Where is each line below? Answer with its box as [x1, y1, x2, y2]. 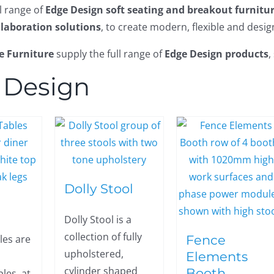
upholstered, [64, 247, 124, 261]
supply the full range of [54, 47, 165, 61]
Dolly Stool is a [64, 213, 132, 226]
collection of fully [64, 230, 143, 243]
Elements [186, 248, 248, 264]
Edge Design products [165, 47, 269, 61]
